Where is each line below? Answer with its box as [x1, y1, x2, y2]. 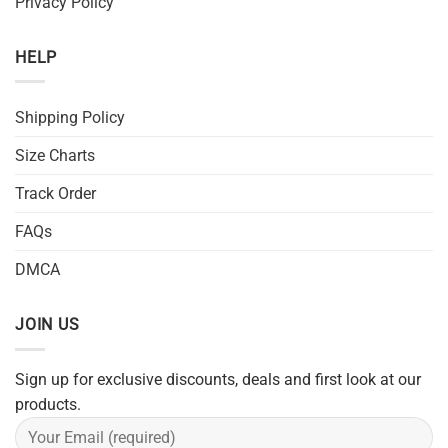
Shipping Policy [15, 108, 125, 128]
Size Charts [15, 146, 95, 166]
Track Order [15, 184, 96, 204]
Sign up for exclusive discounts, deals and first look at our [15, 369, 421, 389]
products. [15, 394, 81, 414]
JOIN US [15, 315, 80, 335]
